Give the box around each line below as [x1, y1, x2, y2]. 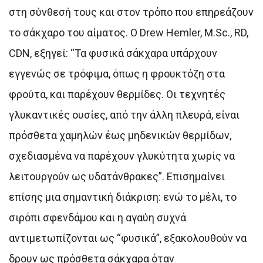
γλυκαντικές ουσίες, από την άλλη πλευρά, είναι [9, 108, 240, 121]
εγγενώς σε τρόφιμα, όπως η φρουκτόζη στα [9, 67, 225, 80]
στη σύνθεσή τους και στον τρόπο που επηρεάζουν [9, 5, 254, 18]
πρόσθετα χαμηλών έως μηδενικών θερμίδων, [9, 129, 231, 141]
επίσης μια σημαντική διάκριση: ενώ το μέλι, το [9, 190, 237, 203]
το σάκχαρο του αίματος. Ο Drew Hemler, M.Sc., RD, [9, 26, 248, 39]
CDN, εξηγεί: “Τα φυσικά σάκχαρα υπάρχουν [9, 46, 217, 59]
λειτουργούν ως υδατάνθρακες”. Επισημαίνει [9, 170, 225, 183]
